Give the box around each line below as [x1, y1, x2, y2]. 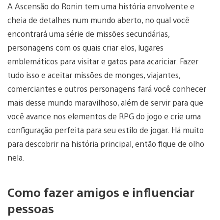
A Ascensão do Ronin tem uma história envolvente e [7, 1, 194, 12]
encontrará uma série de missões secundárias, [7, 28, 169, 39]
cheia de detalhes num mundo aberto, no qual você [7, 15, 190, 26]
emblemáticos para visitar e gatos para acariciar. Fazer [7, 56, 198, 67]
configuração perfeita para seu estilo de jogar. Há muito [7, 125, 204, 136]
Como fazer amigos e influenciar [7, 184, 194, 200]
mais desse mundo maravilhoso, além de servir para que [7, 97, 203, 108]
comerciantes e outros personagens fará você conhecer [7, 83, 206, 94]
